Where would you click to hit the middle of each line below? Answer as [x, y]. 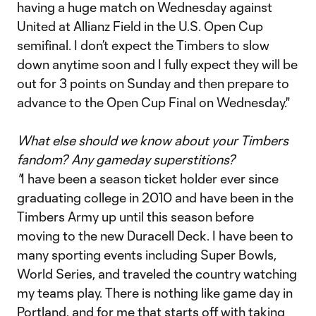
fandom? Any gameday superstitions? [126, 159]
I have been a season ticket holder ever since [150, 178]
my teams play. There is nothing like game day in [155, 293]
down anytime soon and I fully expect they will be [157, 64]
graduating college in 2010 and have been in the [155, 197]
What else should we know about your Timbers [153, 140]
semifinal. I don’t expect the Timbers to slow [143, 45]
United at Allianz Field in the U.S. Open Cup [140, 26]
